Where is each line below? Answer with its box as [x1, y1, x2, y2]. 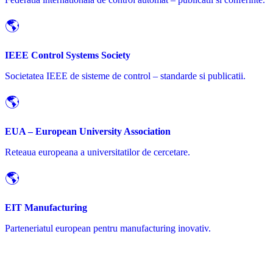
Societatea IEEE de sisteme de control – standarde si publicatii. [5, 71, 246, 82]
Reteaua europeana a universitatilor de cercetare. [5, 147, 190, 158]
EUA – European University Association [5, 126, 171, 137]
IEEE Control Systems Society [5, 50, 130, 61]
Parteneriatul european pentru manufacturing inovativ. [5, 223, 211, 234]
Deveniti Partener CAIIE [5, 246, 162, 263]
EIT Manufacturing [5, 202, 87, 213]
